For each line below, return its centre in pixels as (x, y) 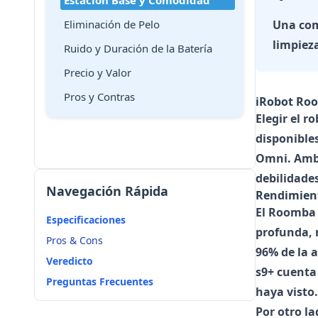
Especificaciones (86, 220)
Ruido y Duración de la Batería (138, 48)
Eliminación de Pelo (112, 24)
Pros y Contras (99, 97)
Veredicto (70, 261)
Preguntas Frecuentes (100, 281)
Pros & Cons (75, 240)
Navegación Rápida (107, 191)
